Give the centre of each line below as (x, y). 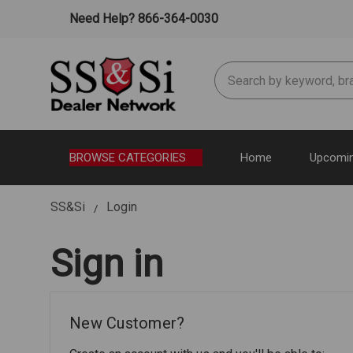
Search (233, 71)
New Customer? (127, 323)
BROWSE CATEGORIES (128, 157)
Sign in (107, 263)
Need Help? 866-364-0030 (142, 19)
